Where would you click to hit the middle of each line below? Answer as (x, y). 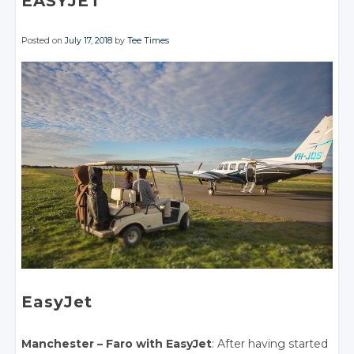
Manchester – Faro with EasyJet (117, 344)
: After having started (270, 344)
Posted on (43, 41)
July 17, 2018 (89, 41)
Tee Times (149, 41)
